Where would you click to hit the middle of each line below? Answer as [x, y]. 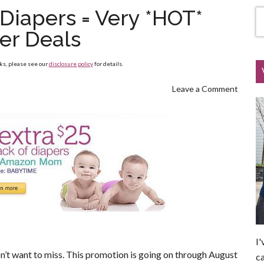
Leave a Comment [205, 89]
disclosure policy [71, 64]
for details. [108, 64]
